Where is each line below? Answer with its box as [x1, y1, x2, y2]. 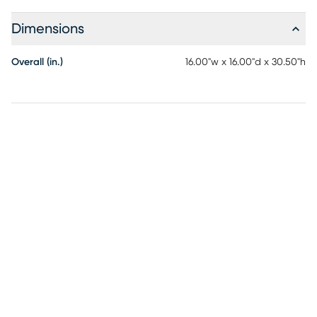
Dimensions [11, 22, 84, 36]
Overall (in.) [11, 57, 63, 67]
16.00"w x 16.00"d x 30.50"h [185, 57, 306, 67]
